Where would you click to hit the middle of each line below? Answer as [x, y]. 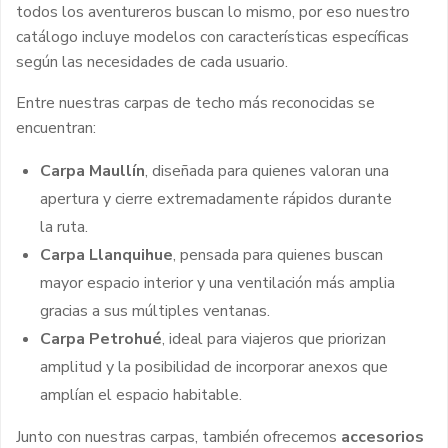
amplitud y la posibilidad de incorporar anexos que [214, 366]
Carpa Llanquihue [106, 254]
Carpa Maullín [92, 170]
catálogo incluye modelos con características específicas [212, 36]
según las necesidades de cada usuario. [152, 61]
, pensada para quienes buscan [278, 254]
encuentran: [56, 127]
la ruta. [64, 226]
